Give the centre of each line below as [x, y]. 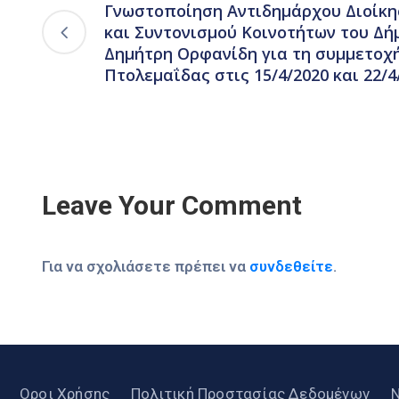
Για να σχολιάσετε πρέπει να [146, 267]
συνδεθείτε [291, 267]
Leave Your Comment [172, 206]
